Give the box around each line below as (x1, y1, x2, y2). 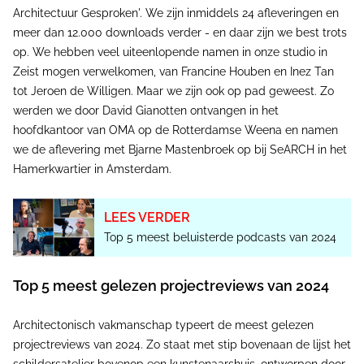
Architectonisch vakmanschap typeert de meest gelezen (13, 318, 314, 332)
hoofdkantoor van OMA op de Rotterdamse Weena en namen (13, 123, 338, 137)
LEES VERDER (104, 210, 190, 226)
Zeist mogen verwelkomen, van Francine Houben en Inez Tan (13, 65, 334, 79)
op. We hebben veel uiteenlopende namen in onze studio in (13, 45, 327, 59)
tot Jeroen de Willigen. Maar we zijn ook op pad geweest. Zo (13, 84, 334, 98)
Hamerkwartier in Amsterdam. (13, 162, 171, 176)
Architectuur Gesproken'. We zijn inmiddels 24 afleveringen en (13, 6, 339, 20)
